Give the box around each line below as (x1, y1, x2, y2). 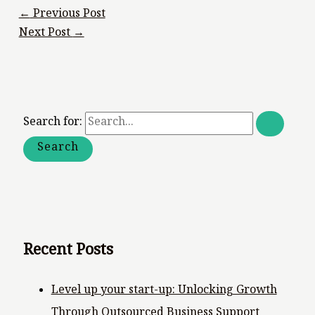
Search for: (22, 114, 82, 134)
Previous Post (30, 6, 105, 25)
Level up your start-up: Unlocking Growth (51, 281, 277, 301)
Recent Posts (22, 238, 113, 265)
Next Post (18, 25, 73, 44)
